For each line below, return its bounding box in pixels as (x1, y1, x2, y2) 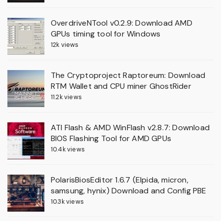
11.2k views (50, 92, 82, 101)
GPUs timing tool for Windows (50, 28, 161, 39)
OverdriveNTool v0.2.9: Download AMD (50, 17, 192, 28)
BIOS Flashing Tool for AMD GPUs (50, 133, 171, 144)
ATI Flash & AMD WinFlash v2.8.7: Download (50, 122, 210, 133)
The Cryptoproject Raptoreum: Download (50, 70, 206, 80)
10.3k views (50, 197, 84, 206)
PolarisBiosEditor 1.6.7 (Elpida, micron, (50, 174, 188, 185)
